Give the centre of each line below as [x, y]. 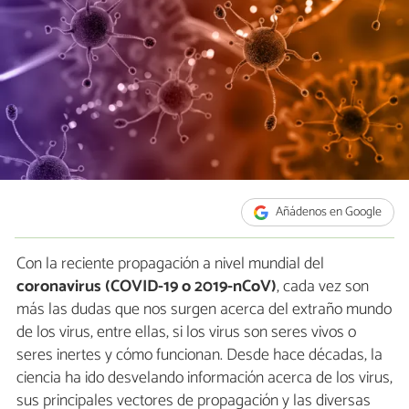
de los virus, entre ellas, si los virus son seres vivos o [186, 333]
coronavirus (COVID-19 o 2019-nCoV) [147, 287]
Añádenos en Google [328, 213]
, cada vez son [323, 287]
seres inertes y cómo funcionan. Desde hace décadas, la [199, 356]
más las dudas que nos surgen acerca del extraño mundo [204, 310]
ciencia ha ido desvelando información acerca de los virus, [204, 378]
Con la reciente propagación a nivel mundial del [170, 264]
